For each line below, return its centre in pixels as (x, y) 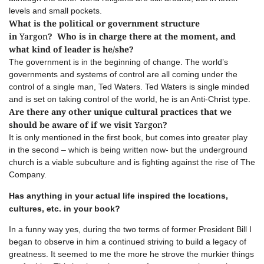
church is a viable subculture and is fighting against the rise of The (132, 162)
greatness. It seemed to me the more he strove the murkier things (131, 254)
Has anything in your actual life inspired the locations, (118, 196)
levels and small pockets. (55, 11)
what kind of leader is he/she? (71, 49)
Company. (28, 174)
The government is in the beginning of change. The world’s (118, 62)
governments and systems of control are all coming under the (123, 74)
